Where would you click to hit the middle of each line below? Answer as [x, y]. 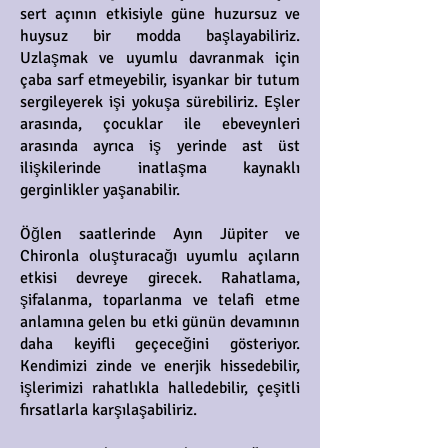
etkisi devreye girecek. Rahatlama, [160, 278]
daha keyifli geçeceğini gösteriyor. [160, 344]
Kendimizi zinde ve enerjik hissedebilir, [160, 366]
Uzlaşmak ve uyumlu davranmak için [160, 58]
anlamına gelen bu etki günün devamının [160, 322]
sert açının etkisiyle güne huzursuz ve [160, 14]
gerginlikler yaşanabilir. [100, 190]
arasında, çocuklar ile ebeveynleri [160, 124]
